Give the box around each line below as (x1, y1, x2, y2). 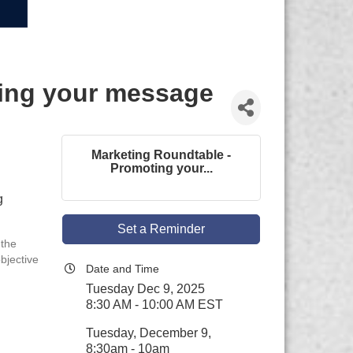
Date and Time (86, 262, 160, 275)
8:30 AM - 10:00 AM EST (86, 298, 224, 311)
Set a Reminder (117, 222, 206, 236)
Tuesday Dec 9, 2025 (86, 282, 206, 295)
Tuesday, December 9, (86, 326, 212, 340)
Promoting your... (110, 162, 213, 175)
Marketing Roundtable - (91, 148, 232, 162)
